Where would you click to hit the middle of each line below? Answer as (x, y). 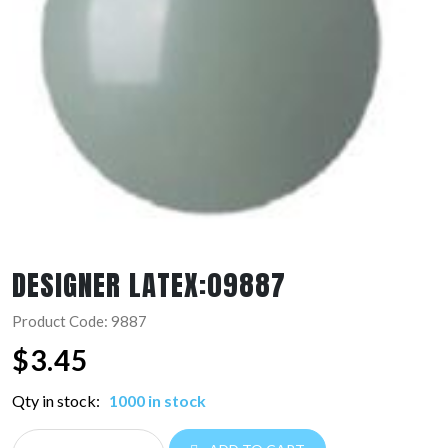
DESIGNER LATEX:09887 (149, 285)
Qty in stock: (57, 401)
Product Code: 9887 (79, 321)
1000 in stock (157, 401)
